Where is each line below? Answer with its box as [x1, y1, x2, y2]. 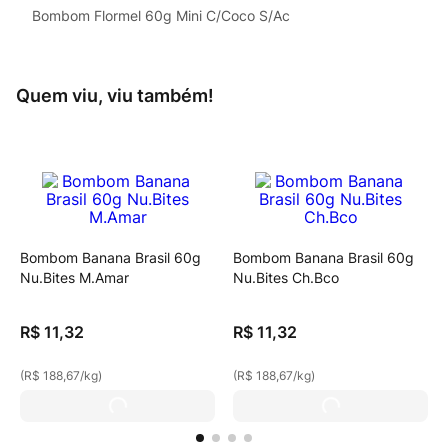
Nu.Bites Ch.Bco [233, 269, 339, 286]
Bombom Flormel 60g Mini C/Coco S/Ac [32, 7, 290, 24]
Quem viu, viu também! [16, 85, 214, 106]
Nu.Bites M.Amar [20, 269, 129, 286]
